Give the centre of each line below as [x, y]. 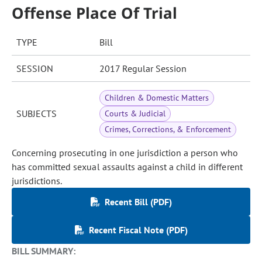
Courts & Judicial [135, 113]
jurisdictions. [37, 181]
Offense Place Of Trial [94, 13]
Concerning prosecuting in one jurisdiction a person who [125, 153]
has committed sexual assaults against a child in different [127, 167]
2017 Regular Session [143, 68]
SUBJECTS [37, 113]
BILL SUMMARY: [44, 251]
